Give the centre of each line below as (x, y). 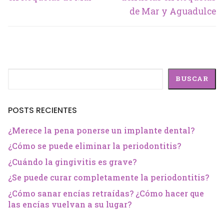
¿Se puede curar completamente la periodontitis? (108, 177)
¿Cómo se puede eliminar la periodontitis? (94, 146)
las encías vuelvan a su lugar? (70, 204)
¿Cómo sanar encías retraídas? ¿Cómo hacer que (106, 193)
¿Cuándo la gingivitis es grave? (72, 161)
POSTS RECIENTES (42, 110)
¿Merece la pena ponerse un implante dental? (101, 130)
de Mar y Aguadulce (173, 11)
